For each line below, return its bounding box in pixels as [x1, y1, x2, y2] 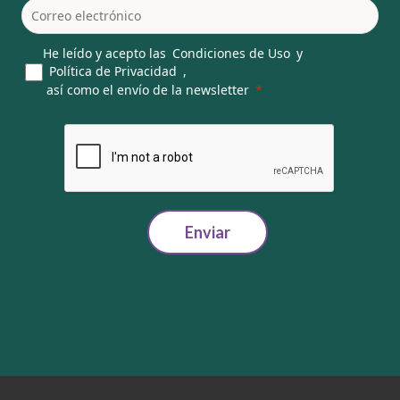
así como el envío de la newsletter [43, 80, 249, 98]
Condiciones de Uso [172, 44, 290, 62]
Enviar [184, 221, 230, 242]
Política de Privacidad [49, 62, 177, 79]
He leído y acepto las [43, 44, 166, 62]
